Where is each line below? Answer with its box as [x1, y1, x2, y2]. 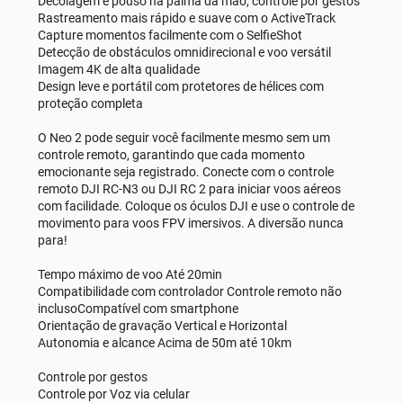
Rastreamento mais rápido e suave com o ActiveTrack [38, 10, 336, 25]
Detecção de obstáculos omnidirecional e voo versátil [38, 44, 331, 59]
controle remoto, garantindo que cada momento [38, 147, 305, 162]
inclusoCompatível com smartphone [38, 300, 238, 316]
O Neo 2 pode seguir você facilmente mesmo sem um [38, 130, 330, 145]
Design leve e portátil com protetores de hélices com [38, 78, 324, 94]
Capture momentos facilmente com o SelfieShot [38, 27, 302, 42]
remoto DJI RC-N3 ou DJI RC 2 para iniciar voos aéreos [38, 181, 341, 196]
